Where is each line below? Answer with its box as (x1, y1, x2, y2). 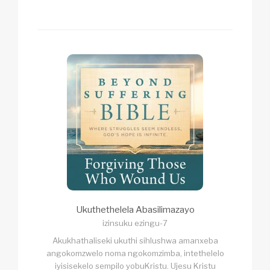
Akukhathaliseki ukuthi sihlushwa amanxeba (52, 235, 218, 245)
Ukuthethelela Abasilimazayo (75, 204, 195, 215)
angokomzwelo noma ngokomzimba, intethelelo (46, 248, 224, 258)
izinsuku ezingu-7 (102, 218, 168, 228)
